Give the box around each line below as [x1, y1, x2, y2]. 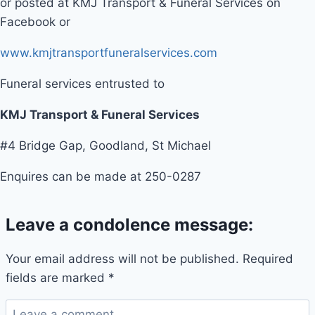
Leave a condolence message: [6, 214, 253, 236]
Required [243, 252, 293, 266]
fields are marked [6, 271, 108, 285]
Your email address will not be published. [6, 252, 239, 266]
